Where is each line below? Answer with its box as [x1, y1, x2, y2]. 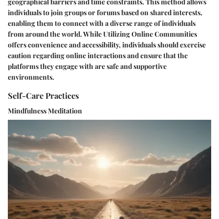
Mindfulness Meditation [8, 106, 82, 116]
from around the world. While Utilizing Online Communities [8, 29, 197, 39]
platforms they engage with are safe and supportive [8, 61, 167, 71]
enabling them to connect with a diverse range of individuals [8, 18, 196, 28]
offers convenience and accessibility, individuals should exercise [8, 40, 206, 49]
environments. [8, 72, 54, 82]
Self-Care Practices [8, 89, 79, 101]
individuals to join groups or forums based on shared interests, [8, 7, 202, 17]
